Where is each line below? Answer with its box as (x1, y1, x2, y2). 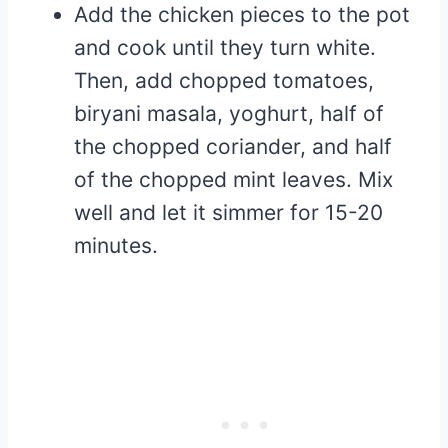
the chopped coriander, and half (74, 134, 392, 160)
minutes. (74, 233, 158, 259)
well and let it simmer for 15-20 (74, 200, 383, 226)
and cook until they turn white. (74, 35, 376, 61)
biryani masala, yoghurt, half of (74, 101, 384, 127)
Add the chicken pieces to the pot (74, 2, 410, 28)
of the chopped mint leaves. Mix (74, 167, 393, 193)
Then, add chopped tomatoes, (74, 68, 374, 94)
